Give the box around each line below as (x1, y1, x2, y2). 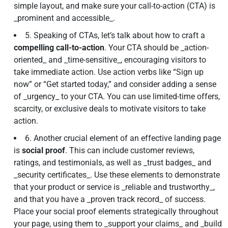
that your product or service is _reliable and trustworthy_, (14, 182, 215, 192)
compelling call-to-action (14, 43, 104, 52)
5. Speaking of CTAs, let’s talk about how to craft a (25, 31, 205, 40)
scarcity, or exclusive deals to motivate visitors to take (14, 104, 206, 113)
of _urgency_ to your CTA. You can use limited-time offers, (14, 92, 220, 101)
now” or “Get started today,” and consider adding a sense (14, 79, 216, 89)
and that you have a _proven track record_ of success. (14, 194, 206, 204)
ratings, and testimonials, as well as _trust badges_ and (14, 158, 211, 167)
